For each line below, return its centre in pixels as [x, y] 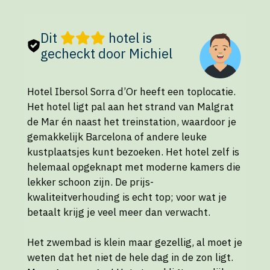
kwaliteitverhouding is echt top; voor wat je [127, 197]
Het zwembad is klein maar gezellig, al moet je [135, 243]
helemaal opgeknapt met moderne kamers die [134, 167]
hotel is [129, 38]
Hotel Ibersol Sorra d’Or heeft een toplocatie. [131, 91]
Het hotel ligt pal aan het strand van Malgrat [130, 106]
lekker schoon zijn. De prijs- [90, 182]
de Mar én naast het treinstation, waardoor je [132, 121]
